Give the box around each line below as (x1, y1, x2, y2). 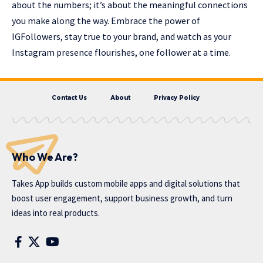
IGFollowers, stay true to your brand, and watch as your (12, 31, 231, 43)
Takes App (12, 178, 49, 190)
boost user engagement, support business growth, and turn (12, 193, 232, 204)
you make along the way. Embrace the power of (12, 15, 200, 27)
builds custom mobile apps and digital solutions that (49, 178, 240, 190)
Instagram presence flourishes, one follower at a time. (12, 46, 231, 59)
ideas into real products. (12, 207, 100, 219)
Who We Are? (12, 150, 78, 164)
